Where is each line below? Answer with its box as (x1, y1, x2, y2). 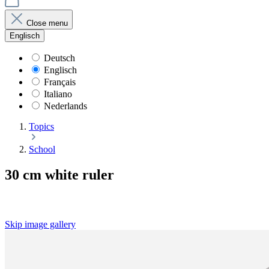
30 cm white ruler (5, 166, 114, 183)
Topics (29, 121, 54, 131)
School (29, 144, 55, 154)
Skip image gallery (5, 219, 76, 229)
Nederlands (44, 101, 87, 111)
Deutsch (44, 53, 75, 63)
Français (44, 77, 76, 87)
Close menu (26, 19, 68, 28)
